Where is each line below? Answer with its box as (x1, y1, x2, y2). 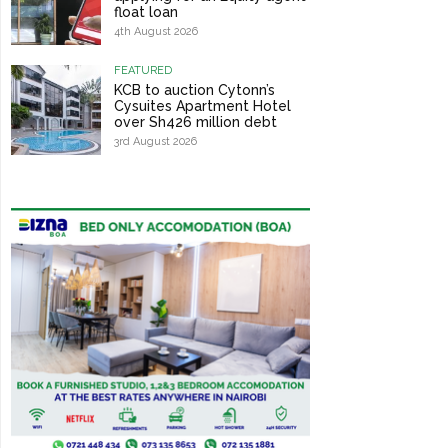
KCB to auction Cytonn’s (113, 82, 275, 99)
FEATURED (113, 64, 172, 78)
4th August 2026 (113, 25, 198, 39)
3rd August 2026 (113, 135, 197, 149)
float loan (113, 4, 178, 21)
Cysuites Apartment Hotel (113, 98, 291, 115)
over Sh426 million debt (113, 114, 277, 131)
